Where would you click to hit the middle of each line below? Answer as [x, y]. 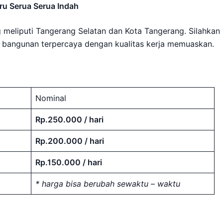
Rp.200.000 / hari [70, 141]
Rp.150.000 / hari [69, 162]
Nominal [51, 98]
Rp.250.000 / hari [69, 119]
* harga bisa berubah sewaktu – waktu [108, 184]
